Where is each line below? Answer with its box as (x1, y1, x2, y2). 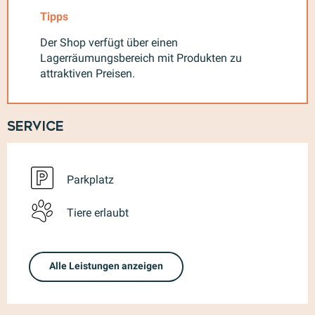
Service (7, 118, 64, 134)
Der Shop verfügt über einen (40, 35, 178, 49)
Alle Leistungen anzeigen (49, 260, 163, 273)
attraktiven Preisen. (40, 66, 135, 80)
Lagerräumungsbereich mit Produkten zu (40, 51, 242, 65)
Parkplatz (67, 173, 114, 187)
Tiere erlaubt (67, 206, 129, 220)
